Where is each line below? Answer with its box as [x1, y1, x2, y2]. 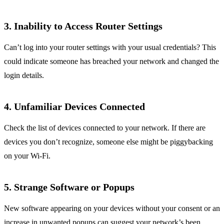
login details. [4, 71, 44, 80]
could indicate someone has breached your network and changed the [4, 57, 219, 66]
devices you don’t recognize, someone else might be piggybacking [4, 137, 213, 146]
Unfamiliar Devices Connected [14, 101, 145, 112]
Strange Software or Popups [14, 181, 134, 193]
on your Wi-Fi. [4, 151, 50, 160]
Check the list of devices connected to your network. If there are [4, 123, 205, 132]
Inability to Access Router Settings [14, 20, 162, 32]
